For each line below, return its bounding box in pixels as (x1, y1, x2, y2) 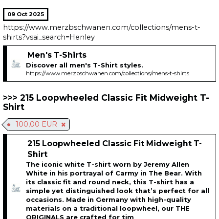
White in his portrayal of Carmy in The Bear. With (26, 169, 202, 177)
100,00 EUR (16, 120, 58, 129)
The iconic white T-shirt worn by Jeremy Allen (26, 160, 190, 169)
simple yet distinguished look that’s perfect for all (26, 187, 210, 195)
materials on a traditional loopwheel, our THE (26, 204, 190, 213)
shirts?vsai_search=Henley (3, 33, 95, 42)
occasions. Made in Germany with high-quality (26, 196, 192, 204)
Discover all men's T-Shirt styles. (26, 61, 144, 69)
